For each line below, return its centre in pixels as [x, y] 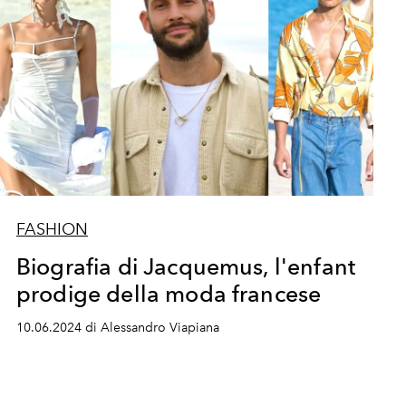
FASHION [52, 229]
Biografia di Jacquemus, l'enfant [186, 266]
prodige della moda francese [169, 294]
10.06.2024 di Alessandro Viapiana [117, 328]
